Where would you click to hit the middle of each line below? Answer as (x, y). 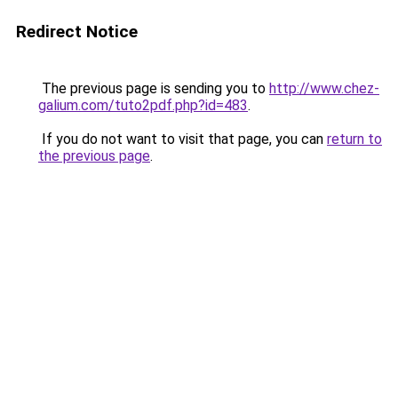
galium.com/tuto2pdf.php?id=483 (143, 105)
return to (354, 139)
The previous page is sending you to (154, 88)
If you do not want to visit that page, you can (183, 139)
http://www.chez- (324, 88)
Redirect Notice (77, 32)
